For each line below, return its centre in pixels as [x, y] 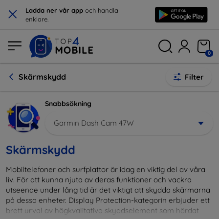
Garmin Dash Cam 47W [94, 123]
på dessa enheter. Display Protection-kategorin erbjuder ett [108, 200]
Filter [194, 77]
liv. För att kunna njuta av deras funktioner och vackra [99, 179]
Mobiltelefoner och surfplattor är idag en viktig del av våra [106, 169]
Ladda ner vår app [54, 10]
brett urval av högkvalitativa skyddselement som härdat [102, 210]
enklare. [37, 19]
